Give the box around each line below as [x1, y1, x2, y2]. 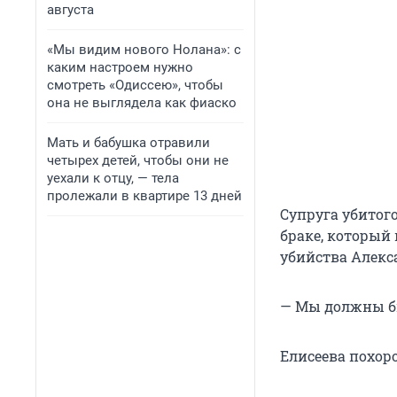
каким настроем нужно [47, 59, 193, 75]
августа [47, 2, 94, 18]
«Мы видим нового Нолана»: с [47, 42, 241, 58]
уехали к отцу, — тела [47, 170, 179, 186]
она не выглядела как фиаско [47, 95, 237, 111]
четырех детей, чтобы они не [47, 152, 229, 168]
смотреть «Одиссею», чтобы [47, 77, 223, 93]
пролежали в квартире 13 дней [47, 188, 242, 204]
